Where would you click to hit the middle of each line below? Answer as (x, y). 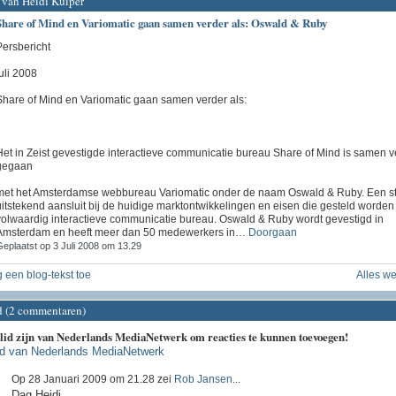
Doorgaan (272, 232)
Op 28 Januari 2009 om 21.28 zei (92, 379)
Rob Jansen (203, 379)
